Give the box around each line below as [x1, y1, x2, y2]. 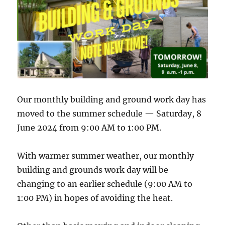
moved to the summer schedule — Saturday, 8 [17, 108, 202, 119]
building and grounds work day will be [17, 165, 169, 175]
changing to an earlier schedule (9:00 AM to [17, 179, 193, 189]
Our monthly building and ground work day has [17, 94, 206, 105]
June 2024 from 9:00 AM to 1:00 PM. [17, 123, 162, 133]
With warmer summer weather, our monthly [17, 151, 194, 161]
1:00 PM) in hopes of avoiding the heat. [17, 193, 173, 203]
